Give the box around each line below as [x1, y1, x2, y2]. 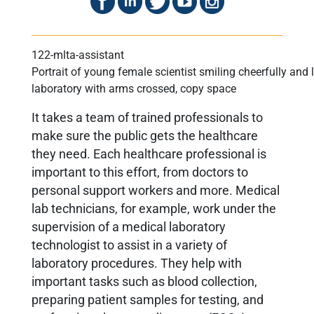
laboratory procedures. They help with [32, 256, 242, 271]
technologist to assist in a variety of [32, 238, 227, 252]
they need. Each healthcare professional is [32, 146, 266, 161]
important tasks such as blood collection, [32, 274, 257, 289]
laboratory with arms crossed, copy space [32, 81, 236, 95]
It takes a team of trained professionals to [32, 110, 263, 125]
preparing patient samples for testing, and [32, 292, 264, 307]
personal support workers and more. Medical [32, 183, 280, 198]
